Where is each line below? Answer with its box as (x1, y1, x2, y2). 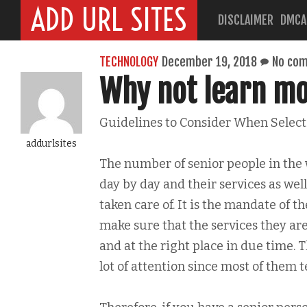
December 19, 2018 (162, 54, 257, 69)
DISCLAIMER (218, 12, 273, 27)
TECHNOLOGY (99, 54, 158, 69)
